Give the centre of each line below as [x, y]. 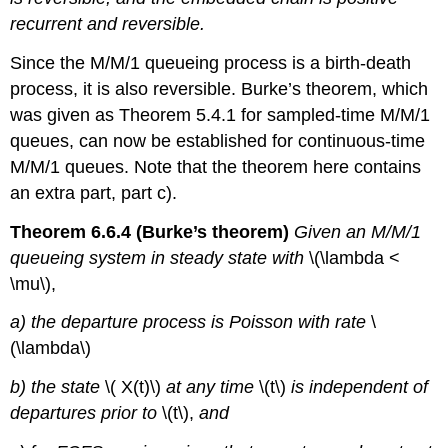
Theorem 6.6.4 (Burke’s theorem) [150, 231]
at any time [210, 387]
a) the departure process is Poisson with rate [191, 322]
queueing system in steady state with [157, 257]
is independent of [360, 387]
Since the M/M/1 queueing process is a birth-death [211, 62]
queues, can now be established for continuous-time [218, 140]
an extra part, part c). [94, 192]
